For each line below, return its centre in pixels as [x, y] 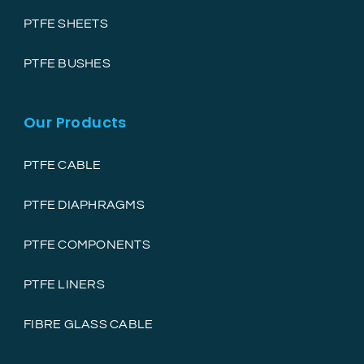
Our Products [75, 122]
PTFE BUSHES [67, 63]
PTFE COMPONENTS [87, 244]
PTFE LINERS [64, 284]
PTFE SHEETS [66, 23]
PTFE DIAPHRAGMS [84, 204]
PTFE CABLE [63, 165]
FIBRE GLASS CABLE [89, 324]
